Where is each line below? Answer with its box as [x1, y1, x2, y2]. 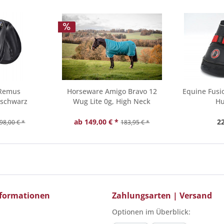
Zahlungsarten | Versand [112, 190, 212, 201]
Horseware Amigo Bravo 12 [66, 86, 157, 96]
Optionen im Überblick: [112, 207, 190, 216]
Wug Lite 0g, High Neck [73, 96, 151, 106]
